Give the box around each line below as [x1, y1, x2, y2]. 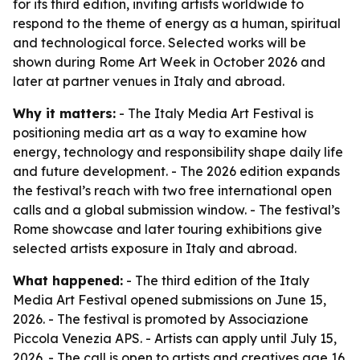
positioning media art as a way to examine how [13, 125, 307, 141]
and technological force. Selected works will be [13, 35, 306, 51]
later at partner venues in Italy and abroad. [13, 73, 284, 89]
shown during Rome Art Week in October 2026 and [13, 54, 325, 70]
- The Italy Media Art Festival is [116, 105, 313, 121]
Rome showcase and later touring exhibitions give [13, 221, 322, 237]
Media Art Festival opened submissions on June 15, [13, 292, 326, 308]
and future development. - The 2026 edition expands [13, 163, 340, 179]
